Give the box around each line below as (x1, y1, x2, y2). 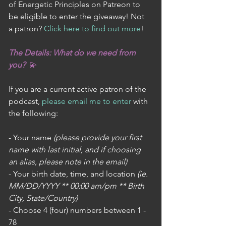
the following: (9, 108, 58, 118)
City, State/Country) (9, 193, 78, 203)
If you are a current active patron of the (9, 84, 148, 94)
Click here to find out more (44, 24, 141, 33)
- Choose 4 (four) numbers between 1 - (9, 205, 148, 215)
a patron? (9, 24, 44, 33)
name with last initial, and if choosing (9, 145, 143, 154)
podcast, (9, 96, 42, 106)
